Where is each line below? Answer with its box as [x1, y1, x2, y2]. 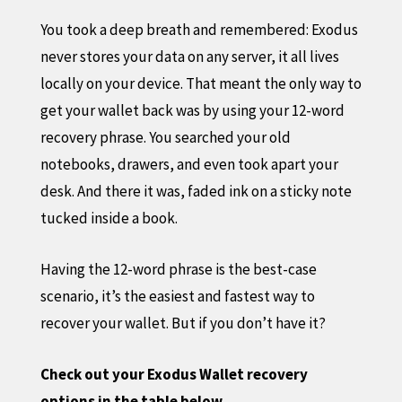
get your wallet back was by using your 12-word [39, 100, 345, 120]
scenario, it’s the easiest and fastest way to [39, 285, 315, 306]
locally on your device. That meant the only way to [39, 73, 362, 93]
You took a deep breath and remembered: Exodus [39, 19, 358, 39]
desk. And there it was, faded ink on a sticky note [39, 180, 352, 201]
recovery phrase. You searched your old [39, 127, 291, 147]
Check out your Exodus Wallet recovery [39, 363, 308, 384]
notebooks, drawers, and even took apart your [39, 153, 338, 174]
